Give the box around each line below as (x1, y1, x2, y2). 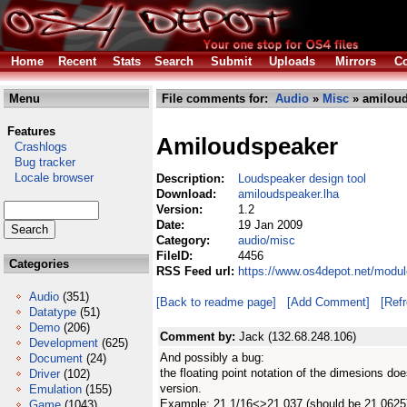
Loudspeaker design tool (238, 172, 366, 185)
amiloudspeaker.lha (238, 187, 339, 201)
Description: (156, 172, 228, 185)
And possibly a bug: (160, 351, 264, 364)
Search (154, 55, 194, 68)
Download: (156, 187, 220, 201)
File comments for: (158, 92, 275, 105)
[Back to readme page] (156, 295, 276, 309)
